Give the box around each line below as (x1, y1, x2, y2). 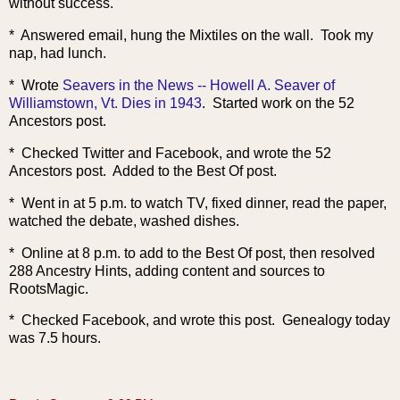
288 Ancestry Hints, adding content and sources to (9, 262, 325, 279)
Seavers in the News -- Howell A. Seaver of (62, 78, 335, 94)
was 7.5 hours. (9, 330, 101, 346)
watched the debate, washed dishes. (9, 212, 239, 229)
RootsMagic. (9, 280, 88, 296)
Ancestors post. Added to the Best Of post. (9, 162, 277, 179)
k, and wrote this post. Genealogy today (138, 312, 390, 329)
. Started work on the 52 (202, 96, 354, 112)
